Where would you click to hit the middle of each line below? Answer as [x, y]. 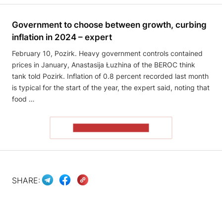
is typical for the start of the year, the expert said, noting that [111, 88]
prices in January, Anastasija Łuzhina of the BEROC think [104, 65]
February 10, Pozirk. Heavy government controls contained [107, 54]
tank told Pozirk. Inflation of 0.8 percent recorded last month [110, 76]
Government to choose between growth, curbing [109, 25]
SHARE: [26, 180]
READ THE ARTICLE [111, 128]
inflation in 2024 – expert [62, 37]
